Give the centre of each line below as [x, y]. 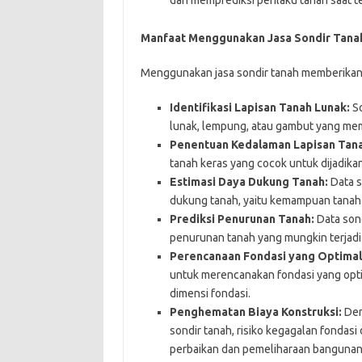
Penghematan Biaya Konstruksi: [255, 311]
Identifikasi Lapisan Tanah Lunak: [259, 107]
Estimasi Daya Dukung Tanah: [248, 181]
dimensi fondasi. [210, 293]
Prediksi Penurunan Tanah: [242, 219]
